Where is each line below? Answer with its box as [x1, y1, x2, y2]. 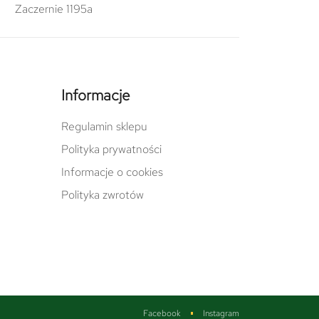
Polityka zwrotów [61, 187, 144, 202]
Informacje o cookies [61, 164, 163, 179]
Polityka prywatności [61, 141, 162, 157]
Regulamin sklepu [61, 118, 147, 134]
